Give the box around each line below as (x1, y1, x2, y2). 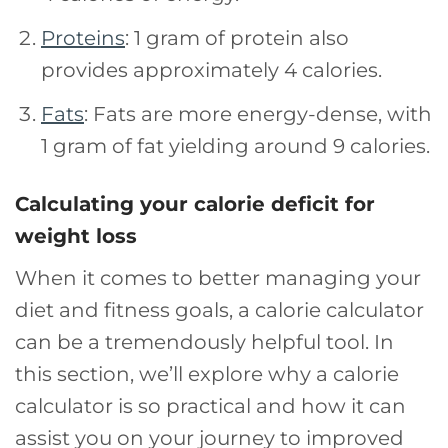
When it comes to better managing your (15, 266, 421, 291)
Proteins (41, 26, 125, 51)
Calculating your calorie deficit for (15, 192, 375, 217)
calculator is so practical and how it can (15, 394, 406, 419)
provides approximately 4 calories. (41, 58, 382, 83)
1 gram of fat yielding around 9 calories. (41, 134, 430, 159)
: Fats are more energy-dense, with (84, 102, 432, 127)
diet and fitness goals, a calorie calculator (15, 298, 424, 323)
